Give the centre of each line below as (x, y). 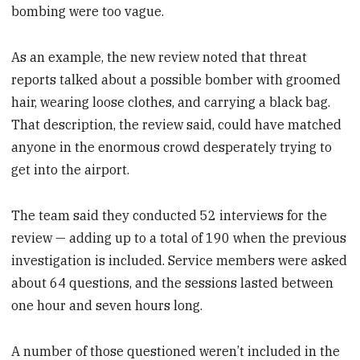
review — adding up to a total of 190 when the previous (179, 238)
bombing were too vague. (88, 12)
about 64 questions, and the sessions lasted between (173, 283)
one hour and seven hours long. (107, 306)
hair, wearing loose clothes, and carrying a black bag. (171, 102)
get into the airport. (71, 170)
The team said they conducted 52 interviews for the (170, 216)
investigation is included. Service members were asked (180, 261)
